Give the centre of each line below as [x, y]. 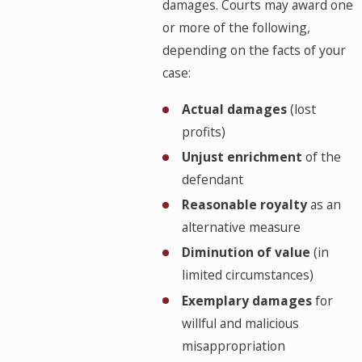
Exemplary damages [246, 300]
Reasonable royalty [244, 205]
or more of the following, [237, 28]
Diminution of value [246, 253]
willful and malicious [240, 323]
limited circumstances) [247, 275]
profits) [203, 132]
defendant [212, 180]
